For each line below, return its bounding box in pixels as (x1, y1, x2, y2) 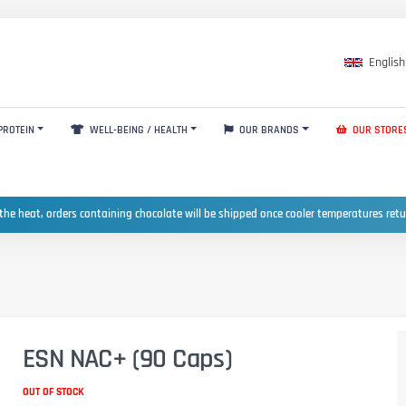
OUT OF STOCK (23, 384, 84, 399)
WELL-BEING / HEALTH (86, 122, 188, 137)
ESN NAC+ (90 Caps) (23, 341, 233, 376)
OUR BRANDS (237, 122, 300, 137)
